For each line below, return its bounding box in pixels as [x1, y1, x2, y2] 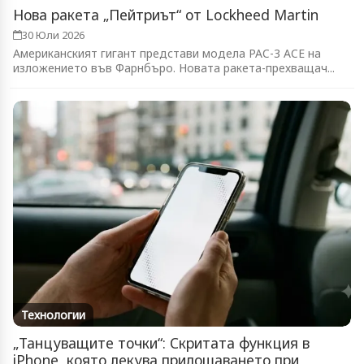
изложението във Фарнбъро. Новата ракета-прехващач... [13, 60, 335, 76]
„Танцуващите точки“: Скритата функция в [13, 333, 310, 353]
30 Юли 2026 [22, 28, 84, 43]
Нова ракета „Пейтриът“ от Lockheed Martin [13, 5, 318, 25]
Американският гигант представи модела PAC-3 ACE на [13, 45, 321, 62]
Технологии [21, 307, 85, 323]
